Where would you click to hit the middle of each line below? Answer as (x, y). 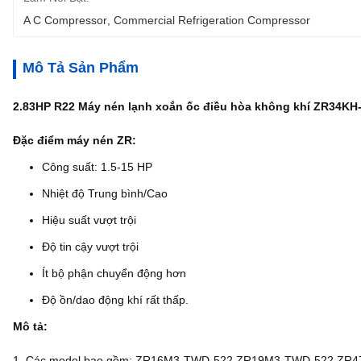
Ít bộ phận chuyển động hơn (114, 273)
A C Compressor (65, 20)
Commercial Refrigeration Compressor (212, 20)
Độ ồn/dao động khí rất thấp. (115, 300)
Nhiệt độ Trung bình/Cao (105, 193)
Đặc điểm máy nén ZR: (75, 140)
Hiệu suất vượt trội (89, 220)
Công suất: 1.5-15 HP (97, 167)
